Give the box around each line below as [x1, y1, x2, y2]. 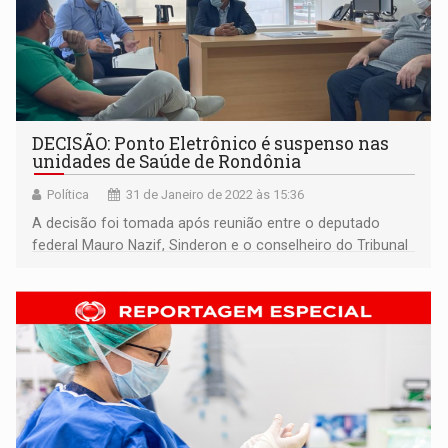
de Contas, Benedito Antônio [32, 259, 220, 276]
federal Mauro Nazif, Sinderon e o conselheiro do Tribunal [32, 237, 409, 254]
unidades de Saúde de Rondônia [32, 150, 302, 174]
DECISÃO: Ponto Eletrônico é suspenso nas [32, 132, 390, 156]
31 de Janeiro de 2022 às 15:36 [126, 187, 305, 203]
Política [47, 187, 90, 203]
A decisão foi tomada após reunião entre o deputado [32, 215, 381, 232]
